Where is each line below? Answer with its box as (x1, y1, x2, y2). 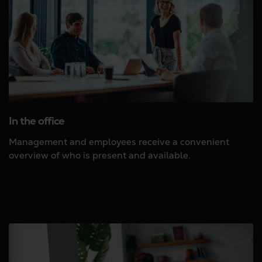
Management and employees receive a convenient (9, 136, 229, 148)
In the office (9, 113, 65, 127)
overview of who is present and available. (9, 149, 191, 161)
